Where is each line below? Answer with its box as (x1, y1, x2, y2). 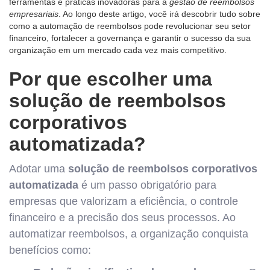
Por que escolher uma (9, 68, 212, 90)
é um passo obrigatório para (78, 179, 216, 191)
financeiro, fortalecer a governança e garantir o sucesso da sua (9, 33, 251, 43)
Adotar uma (9, 163, 68, 175)
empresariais (9, 9, 58, 19)
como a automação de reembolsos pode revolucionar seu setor (9, 21, 251, 31)
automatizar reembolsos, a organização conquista (9, 228, 248, 240)
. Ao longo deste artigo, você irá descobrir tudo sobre (58, 9, 260, 19)
